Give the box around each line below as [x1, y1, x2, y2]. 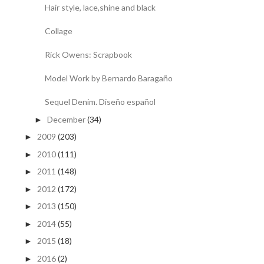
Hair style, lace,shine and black [44, 2, 156, 12]
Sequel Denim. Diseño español [44, 97, 156, 107]
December [47, 114, 85, 124]
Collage [44, 26, 72, 36]
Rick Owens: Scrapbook [44, 49, 132, 60]
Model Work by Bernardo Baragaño [44, 73, 173, 83]
